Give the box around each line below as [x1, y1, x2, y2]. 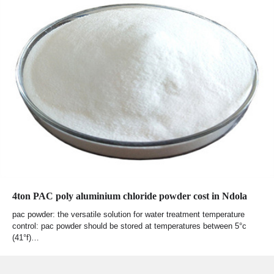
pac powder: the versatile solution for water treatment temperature [12, 210, 245, 220]
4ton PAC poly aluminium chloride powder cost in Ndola [12, 191, 247, 202]
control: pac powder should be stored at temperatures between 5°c [12, 221, 246, 231]
